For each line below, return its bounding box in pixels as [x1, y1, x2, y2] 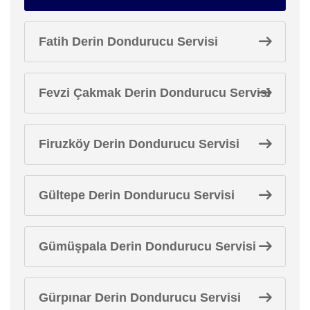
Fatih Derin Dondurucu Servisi [39, 34, 218, 48]
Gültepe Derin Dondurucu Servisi [39, 188, 235, 202]
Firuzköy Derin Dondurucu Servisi [39, 136, 239, 151]
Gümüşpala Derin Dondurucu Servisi [39, 239, 256, 253]
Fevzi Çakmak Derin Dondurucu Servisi [39, 85, 271, 100]
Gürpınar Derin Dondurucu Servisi [39, 290, 241, 304]
